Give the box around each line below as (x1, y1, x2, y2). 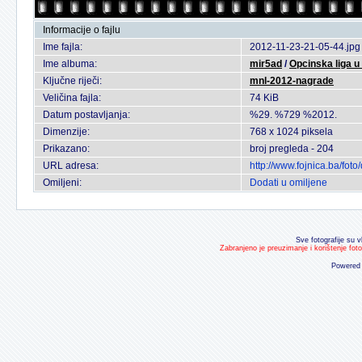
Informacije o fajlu (43, 24, 120, 36)
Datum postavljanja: (43, 109, 130, 120)
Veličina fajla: (43, 92, 101, 103)
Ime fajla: (43, 41, 82, 53)
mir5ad (250, 58, 282, 69)
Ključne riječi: (43, 75, 102, 86)
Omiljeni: (43, 177, 82, 188)
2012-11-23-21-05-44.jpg (250, 41, 360, 53)
